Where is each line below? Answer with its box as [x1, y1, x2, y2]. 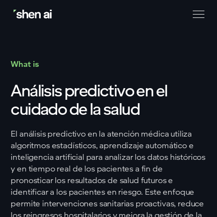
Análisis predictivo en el [11, 80, 168, 101]
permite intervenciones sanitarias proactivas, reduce [11, 198, 204, 208]
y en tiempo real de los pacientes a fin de [11, 163, 163, 173]
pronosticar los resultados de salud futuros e [11, 175, 173, 185]
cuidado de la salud [11, 98, 139, 119]
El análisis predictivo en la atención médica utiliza [11, 128, 192, 139]
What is [11, 59, 40, 69]
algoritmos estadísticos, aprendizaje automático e [11, 140, 194, 150]
